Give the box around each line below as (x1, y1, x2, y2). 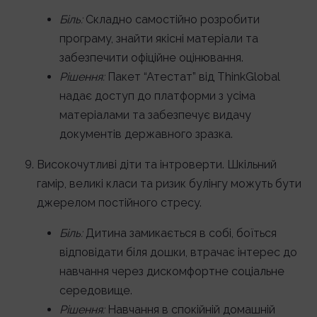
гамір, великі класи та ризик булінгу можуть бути (37, 177, 301, 190)
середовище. (59, 284, 132, 297)
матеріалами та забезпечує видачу (59, 108, 251, 122)
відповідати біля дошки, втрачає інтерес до (59, 246, 297, 259)
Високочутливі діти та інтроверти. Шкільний (37, 158, 277, 171)
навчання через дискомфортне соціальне (59, 265, 284, 278)
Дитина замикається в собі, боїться (83, 226, 277, 240)
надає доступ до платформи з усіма (59, 89, 255, 103)
